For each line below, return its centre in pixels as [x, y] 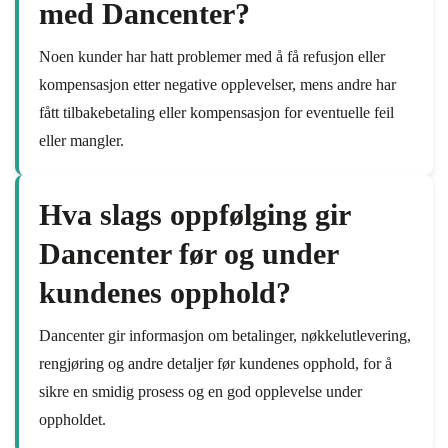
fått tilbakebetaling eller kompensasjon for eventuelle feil [216, 112]
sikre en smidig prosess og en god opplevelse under [200, 391]
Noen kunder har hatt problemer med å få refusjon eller [212, 56]
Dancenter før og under [188, 253]
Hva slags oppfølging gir [194, 214]
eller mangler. [81, 140]
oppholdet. [72, 419]
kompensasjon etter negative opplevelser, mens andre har [217, 84]
